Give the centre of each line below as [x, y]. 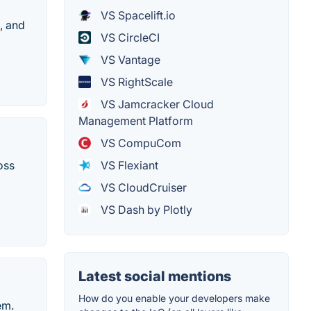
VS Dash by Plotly [145, 210]
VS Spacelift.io [137, 16]
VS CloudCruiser [142, 188]
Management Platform [136, 121]
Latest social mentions [155, 277]
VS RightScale [135, 82]
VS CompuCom [140, 143]
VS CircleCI [129, 38]
